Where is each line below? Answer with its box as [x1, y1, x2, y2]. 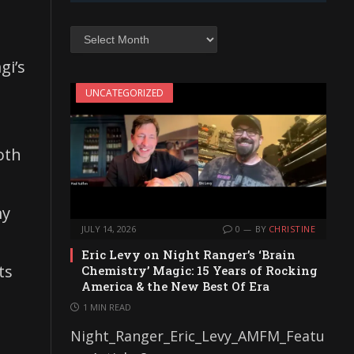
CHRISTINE [269, 223, 315, 235]
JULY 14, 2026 [81, 223, 136, 235]
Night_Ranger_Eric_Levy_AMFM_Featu [70, 326, 325, 346]
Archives [70, 24, 111, 40]
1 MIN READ [83, 301, 131, 314]
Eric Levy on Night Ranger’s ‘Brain [81, 247, 296, 263]
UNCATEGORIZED [85, 85, 164, 100]
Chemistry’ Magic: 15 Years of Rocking [81, 262, 318, 279]
